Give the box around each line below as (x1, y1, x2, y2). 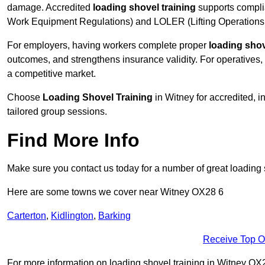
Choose (7, 92, 43, 103)
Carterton (7, 211, 46, 221)
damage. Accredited (7, 2, 93, 13)
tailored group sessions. (7, 106, 107, 117)
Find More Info (7, 130, 140, 151)
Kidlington (51, 211, 93, 221)
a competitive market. (7, 69, 96, 79)
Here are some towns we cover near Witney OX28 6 (7, 187, 224, 198)
